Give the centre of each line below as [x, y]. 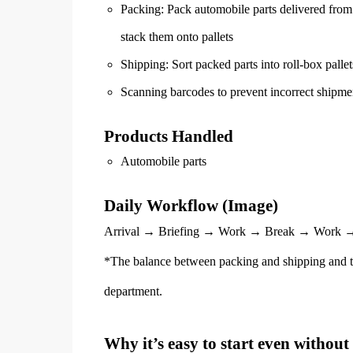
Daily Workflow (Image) [191, 206]
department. [133, 292]
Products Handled [169, 136]
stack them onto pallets [176, 37]
